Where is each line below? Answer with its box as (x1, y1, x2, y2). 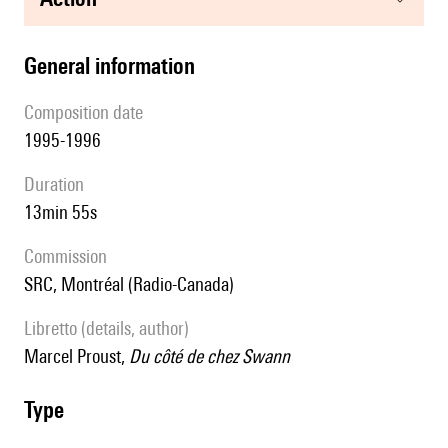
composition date (34, 101, 143, 124)
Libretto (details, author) (32, 317, 189, 340)
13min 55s (33, 201, 97, 224)
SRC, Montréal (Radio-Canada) (33, 273, 234, 296)
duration (35, 173, 84, 196)
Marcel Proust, (39, 345, 129, 368)
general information (37, 52, 195, 80)
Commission (34, 245, 107, 268)
